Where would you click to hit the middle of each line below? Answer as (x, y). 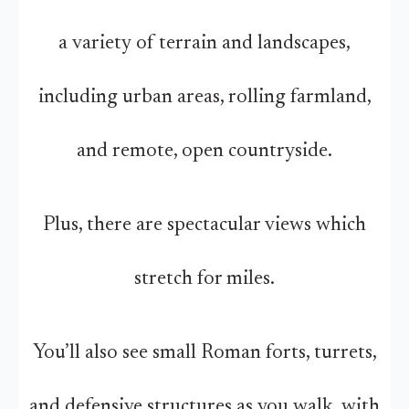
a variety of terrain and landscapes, (204, 43)
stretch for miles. (204, 279)
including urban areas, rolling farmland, (204, 97)
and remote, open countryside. (204, 151)
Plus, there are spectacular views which (204, 225)
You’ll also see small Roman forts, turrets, (204, 353)
